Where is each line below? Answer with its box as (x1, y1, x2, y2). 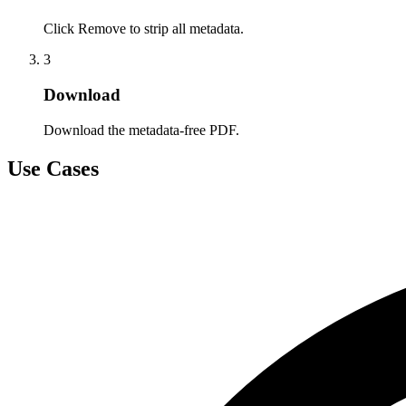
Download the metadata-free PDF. (43, 121, 239, 138)
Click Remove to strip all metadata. (43, 21, 244, 37)
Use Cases (7, 156, 99, 180)
